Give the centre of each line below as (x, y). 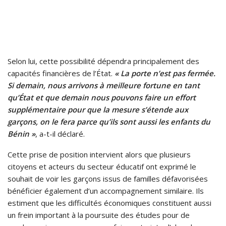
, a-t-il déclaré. (60, 134)
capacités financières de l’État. (61, 73)
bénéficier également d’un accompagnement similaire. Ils (106, 191)
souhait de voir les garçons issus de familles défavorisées (108, 179)
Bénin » (21, 134)
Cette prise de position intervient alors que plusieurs (99, 155)
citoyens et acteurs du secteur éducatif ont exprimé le (102, 167)
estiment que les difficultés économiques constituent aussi (109, 203)
